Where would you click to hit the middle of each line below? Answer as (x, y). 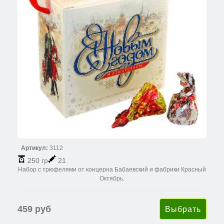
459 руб (34, 209)
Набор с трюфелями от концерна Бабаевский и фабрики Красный (112, 169)
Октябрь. (112, 178)
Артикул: (34, 148)
